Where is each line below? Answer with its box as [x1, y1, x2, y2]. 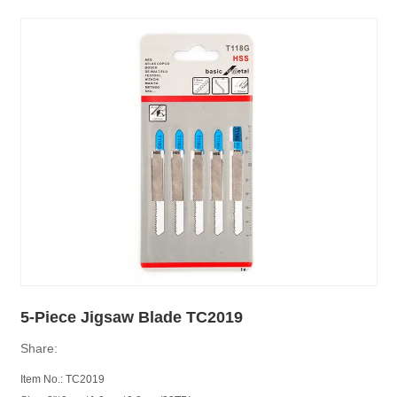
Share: [19, 340, 58, 355]
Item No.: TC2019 [19, 372, 105, 385]
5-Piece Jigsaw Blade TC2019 [19, 307, 243, 326]
